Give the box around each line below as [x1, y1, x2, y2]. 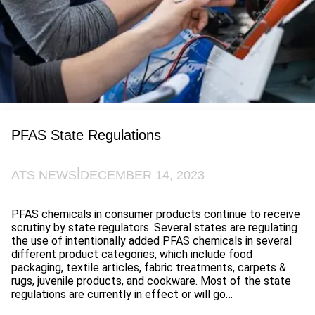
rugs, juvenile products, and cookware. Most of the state [11, 274, 291, 288]
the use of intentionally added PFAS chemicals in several [11, 234, 292, 248]
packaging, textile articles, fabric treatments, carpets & [11, 261, 286, 275]
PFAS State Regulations [11, 127, 161, 143]
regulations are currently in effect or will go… [11, 288, 233, 302]
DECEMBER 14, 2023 [80, 168, 205, 183]
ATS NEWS [11, 168, 77, 183]
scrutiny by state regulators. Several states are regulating [11, 221, 297, 235]
